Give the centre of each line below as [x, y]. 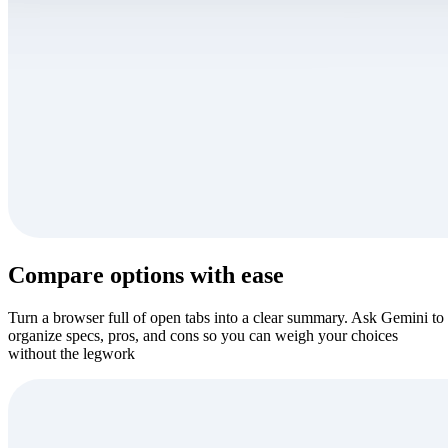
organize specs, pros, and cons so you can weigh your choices [203, 336]
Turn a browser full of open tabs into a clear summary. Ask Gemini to [226, 318]
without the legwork [71, 354]
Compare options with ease [146, 275]
